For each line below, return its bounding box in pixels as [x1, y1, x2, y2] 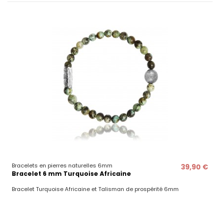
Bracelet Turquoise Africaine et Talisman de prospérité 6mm [11, 185, 179, 193]
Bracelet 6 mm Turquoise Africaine [11, 169, 131, 178]
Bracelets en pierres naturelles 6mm [11, 162, 112, 170]
